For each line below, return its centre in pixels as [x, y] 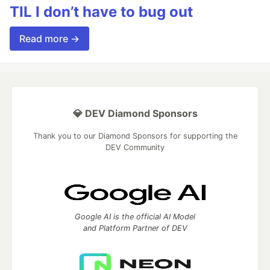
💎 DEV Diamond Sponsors [135, 114]
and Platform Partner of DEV [135, 228]
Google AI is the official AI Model [135, 217]
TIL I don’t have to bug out [101, 12]
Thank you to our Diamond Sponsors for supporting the [135, 136]
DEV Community [135, 148]
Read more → [49, 39]
